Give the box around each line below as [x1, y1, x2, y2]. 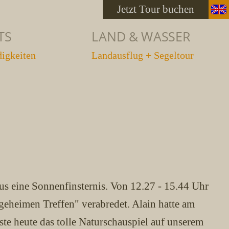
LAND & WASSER [91, 27, 190, 45]
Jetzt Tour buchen [117, 3, 194, 15]
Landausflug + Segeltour [91, 50, 194, 61]
